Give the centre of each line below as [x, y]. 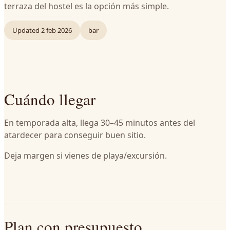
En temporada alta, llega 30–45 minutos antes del [100, 123]
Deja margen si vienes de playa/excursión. [85, 156]
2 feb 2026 [56, 30]
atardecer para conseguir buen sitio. [75, 135]
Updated [26, 30]
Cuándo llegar [50, 99]
